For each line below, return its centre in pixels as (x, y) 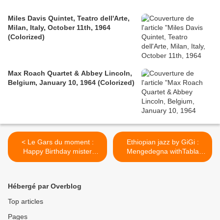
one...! (57, 170)
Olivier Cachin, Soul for (57, 161)
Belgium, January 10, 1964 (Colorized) (71, 83)
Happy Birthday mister (57, 151)
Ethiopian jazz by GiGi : (163, 142)
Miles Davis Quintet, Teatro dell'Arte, (69, 18)
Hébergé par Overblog (45, 186)
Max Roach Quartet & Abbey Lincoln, (70, 73)
